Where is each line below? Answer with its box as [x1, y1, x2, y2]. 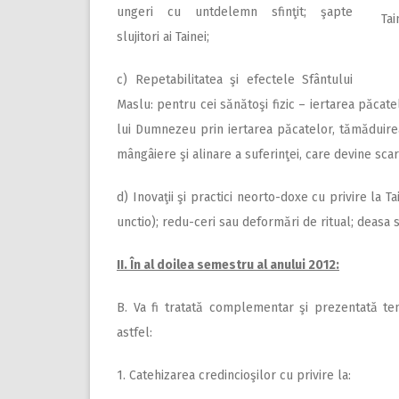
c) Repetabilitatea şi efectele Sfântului [117, 72, 353, 88]
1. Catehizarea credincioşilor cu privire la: [117, 368, 351, 384]
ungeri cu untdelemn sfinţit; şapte [117, 4, 353, 20]
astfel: [117, 325, 152, 341]
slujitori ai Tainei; [117, 29, 209, 45]
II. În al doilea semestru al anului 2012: [117, 257, 339, 273]
